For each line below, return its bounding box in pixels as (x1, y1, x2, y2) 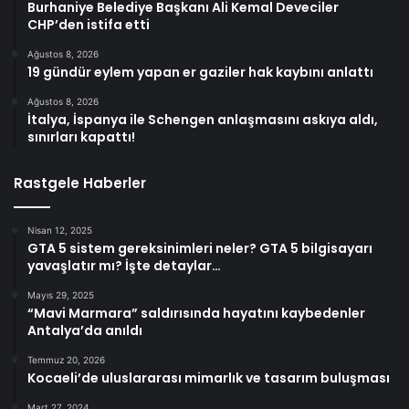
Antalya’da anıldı (27, 320, 142, 340)
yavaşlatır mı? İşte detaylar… (27, 256, 221, 275)
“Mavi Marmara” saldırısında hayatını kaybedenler (27, 303, 365, 322)
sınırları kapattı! (27, 127, 135, 146)
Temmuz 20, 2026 (27, 353, 105, 365)
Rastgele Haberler (14, 173, 146, 193)
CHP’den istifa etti (27, 15, 150, 34)
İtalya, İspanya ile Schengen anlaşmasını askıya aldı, (27, 110, 378, 129)
